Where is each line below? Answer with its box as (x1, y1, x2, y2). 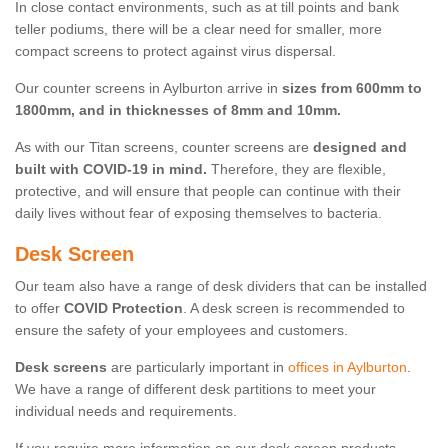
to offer (15, 300, 64, 317)
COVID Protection (64, 300, 183, 317)
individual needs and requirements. (15, 403, 237, 420)
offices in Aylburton (288, 359, 407, 376)
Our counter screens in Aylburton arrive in (15, 80, 282, 97)
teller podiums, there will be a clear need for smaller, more (15, 21, 382, 38)
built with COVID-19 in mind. (15, 161, 207, 178)
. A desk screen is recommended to (183, 300, 405, 317)
